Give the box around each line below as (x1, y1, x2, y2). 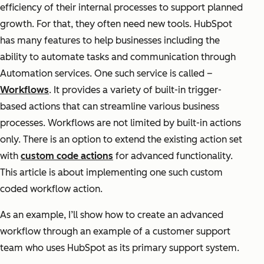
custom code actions (21, 150, 113, 162)
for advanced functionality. (113, 150, 233, 162)
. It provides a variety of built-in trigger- (49, 84, 222, 96)
